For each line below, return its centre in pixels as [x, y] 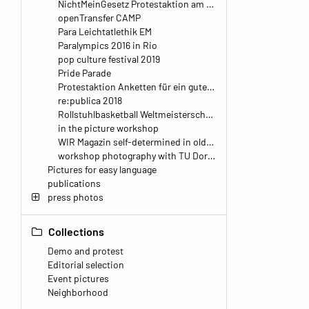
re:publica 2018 [90, 100]
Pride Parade [84, 73]
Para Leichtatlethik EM [105, 31]
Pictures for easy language [102, 169]
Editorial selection [86, 265]
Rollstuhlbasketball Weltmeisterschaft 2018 [132, 114]
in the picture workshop [108, 128]
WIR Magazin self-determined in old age [132, 142]
